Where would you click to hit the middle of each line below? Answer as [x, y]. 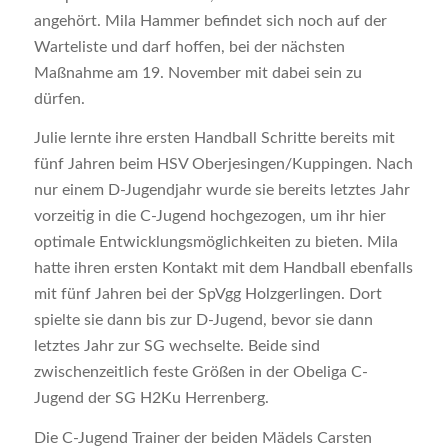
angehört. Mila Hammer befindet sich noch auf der [210, 20]
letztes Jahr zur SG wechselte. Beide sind [176, 346]
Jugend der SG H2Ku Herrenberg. [151, 398]
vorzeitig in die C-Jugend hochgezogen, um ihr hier [209, 216]
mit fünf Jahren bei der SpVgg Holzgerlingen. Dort [207, 294]
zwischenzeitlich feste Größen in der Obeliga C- [200, 372]
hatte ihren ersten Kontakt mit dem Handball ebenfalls [223, 268]
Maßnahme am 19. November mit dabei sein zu [197, 72]
